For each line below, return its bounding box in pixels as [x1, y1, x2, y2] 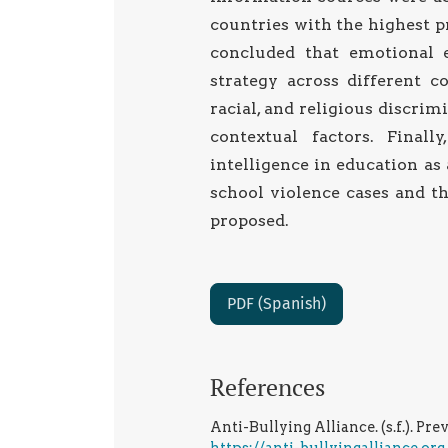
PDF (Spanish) [227, 294, 326, 314]
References [210, 371, 325, 404]
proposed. [210, 211, 289, 231]
